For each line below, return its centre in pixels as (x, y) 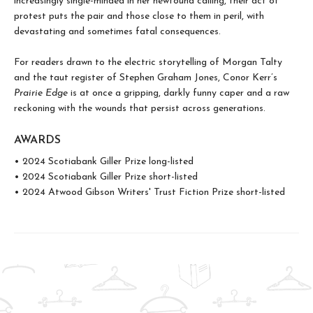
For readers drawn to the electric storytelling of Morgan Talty (148, 63)
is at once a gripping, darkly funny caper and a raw (179, 94)
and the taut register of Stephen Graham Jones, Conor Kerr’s (146, 78)
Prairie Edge (41, 94)
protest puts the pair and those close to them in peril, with (139, 17)
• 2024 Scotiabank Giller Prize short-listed (106, 177)
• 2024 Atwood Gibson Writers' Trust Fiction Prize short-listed (150, 193)
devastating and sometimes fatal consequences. (117, 32)
